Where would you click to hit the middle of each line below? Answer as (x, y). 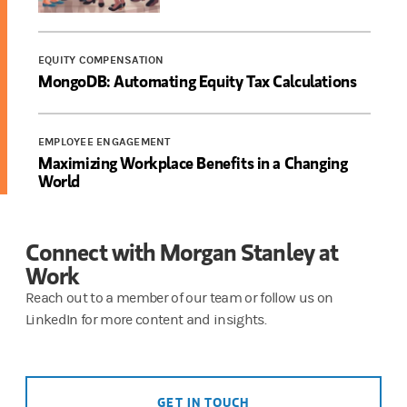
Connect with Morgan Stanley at (182, 251)
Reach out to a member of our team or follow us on (179, 298)
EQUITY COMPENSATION (101, 60)
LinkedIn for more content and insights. (148, 319)
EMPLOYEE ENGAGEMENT (104, 141)
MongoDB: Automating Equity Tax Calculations (198, 80)
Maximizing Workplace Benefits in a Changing (193, 162)
